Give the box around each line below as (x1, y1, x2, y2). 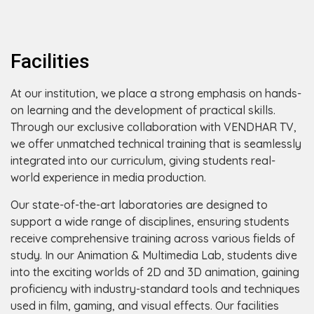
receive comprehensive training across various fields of (11, 231, 295, 245)
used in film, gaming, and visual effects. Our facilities (11, 299, 279, 313)
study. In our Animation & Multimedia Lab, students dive (11, 248, 297, 262)
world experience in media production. (11, 170, 206, 184)
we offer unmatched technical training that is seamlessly (11, 137, 301, 151)
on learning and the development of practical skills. (11, 103, 275, 117)
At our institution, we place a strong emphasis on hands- (11, 86, 301, 100)
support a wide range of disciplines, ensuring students (11, 214, 289, 228)
